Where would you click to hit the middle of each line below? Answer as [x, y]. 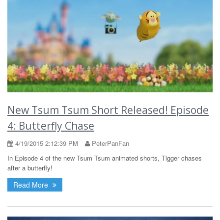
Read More [32, 184]
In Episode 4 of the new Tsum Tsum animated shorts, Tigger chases [105, 158]
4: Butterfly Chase [51, 125]
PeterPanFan [110, 143]
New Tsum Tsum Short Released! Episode [108, 110]
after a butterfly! [30, 167]
